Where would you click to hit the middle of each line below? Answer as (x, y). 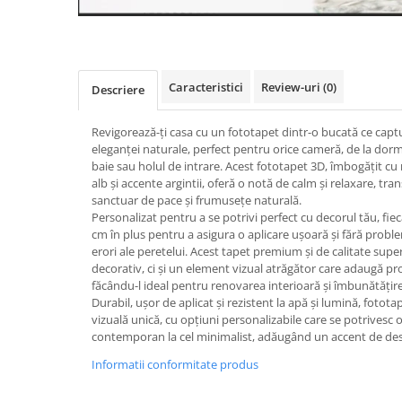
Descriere (118, 90)
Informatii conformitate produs (175, 365)
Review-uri (292, 87)
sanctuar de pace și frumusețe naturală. (197, 201)
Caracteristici (206, 87)
